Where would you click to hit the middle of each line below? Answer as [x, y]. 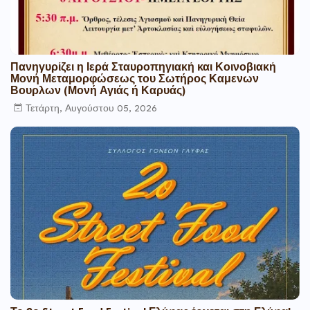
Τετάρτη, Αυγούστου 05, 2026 [91, 109]
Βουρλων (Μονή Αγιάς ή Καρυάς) [98, 92]
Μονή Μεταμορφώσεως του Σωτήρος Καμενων [135, 80]
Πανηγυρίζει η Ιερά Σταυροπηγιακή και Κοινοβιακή [143, 69]
